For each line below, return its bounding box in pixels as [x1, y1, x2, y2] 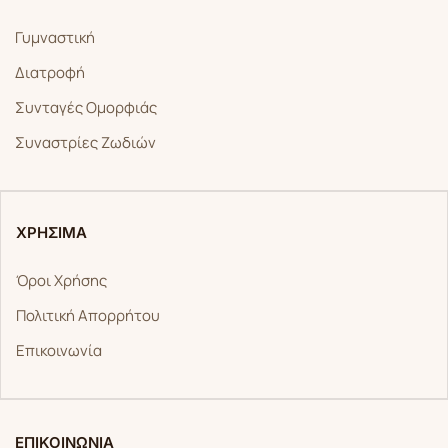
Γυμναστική [15, 27, 95, 49]
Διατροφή [15, 62, 85, 84]
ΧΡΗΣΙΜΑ [16, 223, 87, 243]
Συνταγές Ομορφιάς [15, 97, 157, 119]
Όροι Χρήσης [16, 270, 107, 292]
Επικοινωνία [16, 340, 102, 362]
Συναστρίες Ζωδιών [15, 132, 156, 154]
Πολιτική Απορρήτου [16, 305, 160, 327]
